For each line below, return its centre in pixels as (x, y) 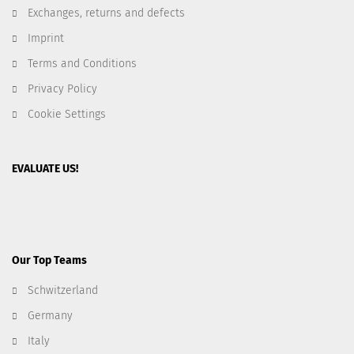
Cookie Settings (67, 115)
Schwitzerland (63, 290)
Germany (50, 315)
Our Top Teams (49, 260)
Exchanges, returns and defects (106, 13)
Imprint (46, 39)
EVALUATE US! (45, 169)
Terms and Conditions (82, 64)
